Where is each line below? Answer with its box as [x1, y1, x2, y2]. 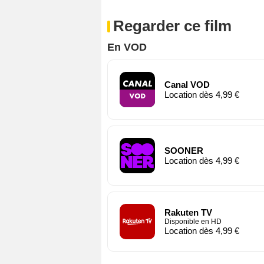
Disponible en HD [164, 217, 222, 226]
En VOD [107, 41, 147, 53]
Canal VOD [164, 79, 210, 90]
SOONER [164, 145, 203, 156]
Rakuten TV [164, 207, 212, 217]
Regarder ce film [113, 16, 232, 35]
